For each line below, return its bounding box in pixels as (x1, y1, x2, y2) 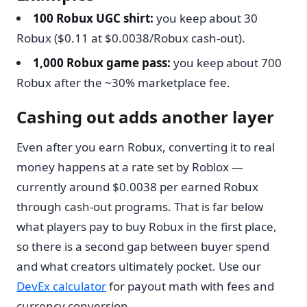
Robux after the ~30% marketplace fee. (16, 75, 230, 91)
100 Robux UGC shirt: (33, 10, 153, 27)
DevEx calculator (16, 278, 106, 295)
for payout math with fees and (106, 278, 274, 295)
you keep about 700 (171, 55, 282, 71)
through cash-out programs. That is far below (16, 199, 263, 215)
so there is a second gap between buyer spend (16, 238, 269, 255)
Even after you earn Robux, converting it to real (16, 139, 275, 156)
